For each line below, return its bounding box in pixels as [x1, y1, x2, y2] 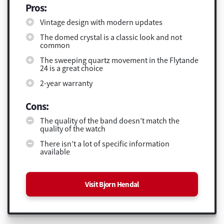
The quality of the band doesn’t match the [39, 115, 179, 126]
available [39, 146, 70, 157]
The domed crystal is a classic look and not [39, 32, 182, 42]
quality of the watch [39, 123, 105, 134]
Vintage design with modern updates [39, 17, 162, 27]
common [39, 40, 70, 50]
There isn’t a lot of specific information [39, 138, 169, 149]
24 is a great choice [39, 63, 103, 73]
